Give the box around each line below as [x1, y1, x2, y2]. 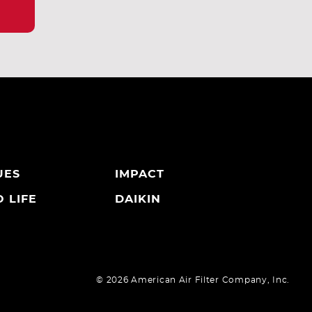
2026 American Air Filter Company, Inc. [103, 275, 290, 284]
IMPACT [114, 168, 164, 180]
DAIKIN [114, 193, 161, 205]
